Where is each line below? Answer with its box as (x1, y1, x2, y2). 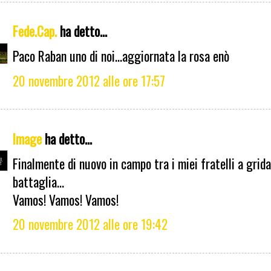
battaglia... (13, 171, 64, 191)
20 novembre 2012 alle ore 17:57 (13, 70, 165, 90)
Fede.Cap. (13, 21, 57, 41)
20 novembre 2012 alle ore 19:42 (13, 214, 168, 234)
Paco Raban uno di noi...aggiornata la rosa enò (13, 46, 229, 66)
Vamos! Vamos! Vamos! (13, 189, 119, 209)
